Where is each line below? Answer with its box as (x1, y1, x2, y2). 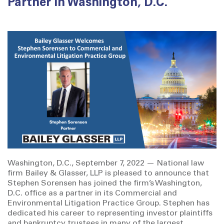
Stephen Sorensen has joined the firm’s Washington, (7, 179, 202, 188)
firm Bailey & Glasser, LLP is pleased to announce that (7, 169, 209, 178)
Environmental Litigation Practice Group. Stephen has (7, 199, 209, 208)
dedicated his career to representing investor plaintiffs (7, 209, 212, 218)
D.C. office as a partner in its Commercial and (7, 189, 177, 198)
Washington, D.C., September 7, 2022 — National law (7, 159, 204, 168)
